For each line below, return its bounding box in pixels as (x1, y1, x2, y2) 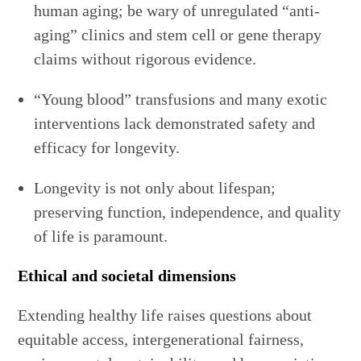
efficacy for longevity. (34, 139, 180, 157)
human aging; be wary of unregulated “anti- (34, 2, 321, 20)
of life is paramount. (34, 227, 168, 246)
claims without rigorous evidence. (34, 50, 257, 68)
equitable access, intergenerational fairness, (18, 330, 305, 349)
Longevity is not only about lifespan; (34, 179, 276, 197)
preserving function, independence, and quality (34, 203, 342, 222)
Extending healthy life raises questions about (18, 306, 313, 325)
